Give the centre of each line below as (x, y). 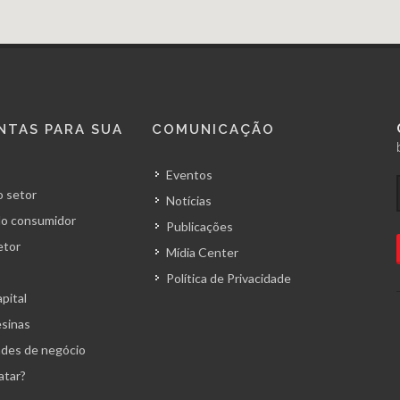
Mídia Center (202, 252)
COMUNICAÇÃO (213, 129)
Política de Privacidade (228, 278)
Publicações (199, 226)
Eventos (189, 175)
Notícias (188, 200)
